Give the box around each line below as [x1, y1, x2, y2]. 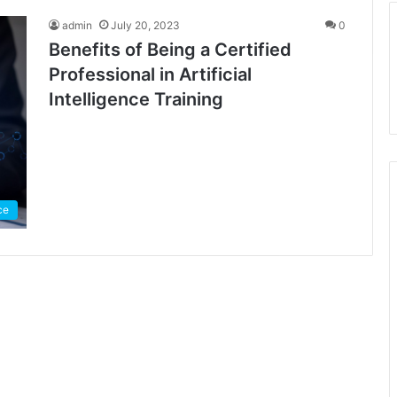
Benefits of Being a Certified [49, 39, 292, 60]
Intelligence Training [49, 89, 223, 110]
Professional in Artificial [49, 64, 252, 85]
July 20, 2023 [111, 19, 180, 32]
